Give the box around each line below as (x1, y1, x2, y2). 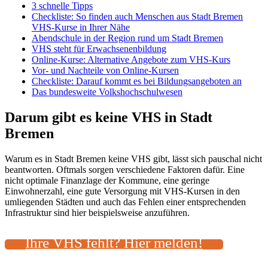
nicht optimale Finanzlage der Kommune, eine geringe (5, 175, 209, 185)
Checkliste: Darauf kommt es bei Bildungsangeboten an (32, 75, 242, 86)
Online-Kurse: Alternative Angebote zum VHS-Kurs (32, 54, 230, 65)
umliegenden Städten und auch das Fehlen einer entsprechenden (5, 196, 246, 207)
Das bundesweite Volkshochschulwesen (32, 86, 182, 97)
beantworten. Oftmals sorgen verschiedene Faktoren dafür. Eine (5, 164, 245, 175)
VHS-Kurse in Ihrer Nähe (32, 22, 130, 32)
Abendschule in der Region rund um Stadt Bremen (32, 32, 223, 43)
